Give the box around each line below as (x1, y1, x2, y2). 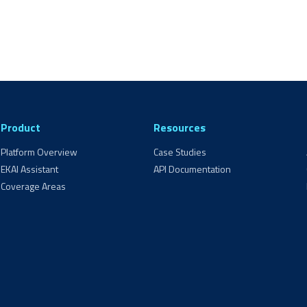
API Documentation (153, 162, 231, 176)
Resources (153, 119, 206, 136)
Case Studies (153, 145, 206, 159)
